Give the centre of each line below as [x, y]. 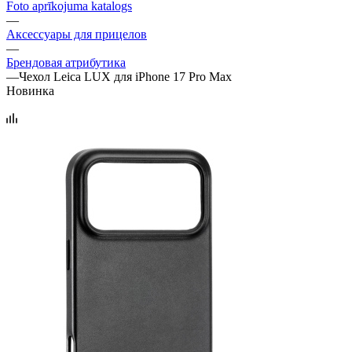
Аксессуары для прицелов [77, 34]
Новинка [30, 90]
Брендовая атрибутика [66, 62]
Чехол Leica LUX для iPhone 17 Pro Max [125, 76]
